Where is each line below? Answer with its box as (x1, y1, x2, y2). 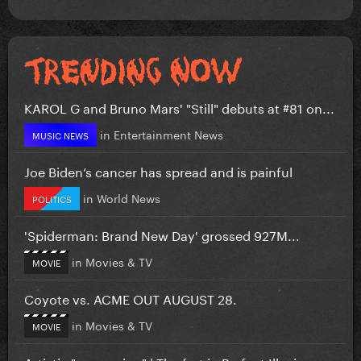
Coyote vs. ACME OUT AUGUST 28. (24, 287, 237, 308)
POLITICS (32, 190, 72, 205)
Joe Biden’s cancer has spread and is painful (24, 160, 293, 180)
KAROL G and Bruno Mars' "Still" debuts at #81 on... (24, 96, 334, 117)
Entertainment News (114, 124, 223, 143)
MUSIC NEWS (32, 127, 89, 142)
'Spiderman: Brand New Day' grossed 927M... (24, 223, 300, 244)
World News (97, 188, 160, 206)
